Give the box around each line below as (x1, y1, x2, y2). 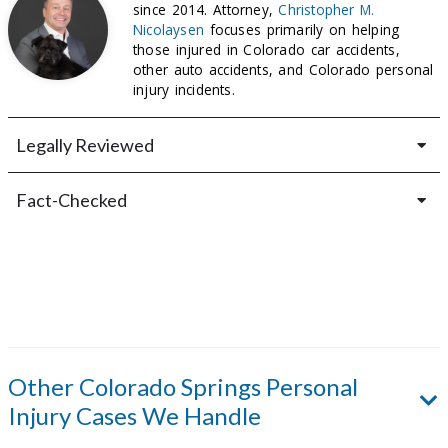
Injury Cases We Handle (8, 401, 261, 431)
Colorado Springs (79, 372, 261, 402)
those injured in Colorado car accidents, (133, 39, 400, 59)
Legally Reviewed (16, 134, 154, 157)
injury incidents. (133, 79, 235, 99)
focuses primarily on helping (204, 19, 400, 39)
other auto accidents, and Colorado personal (133, 59, 434, 79)
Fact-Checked (16, 189, 127, 212)
